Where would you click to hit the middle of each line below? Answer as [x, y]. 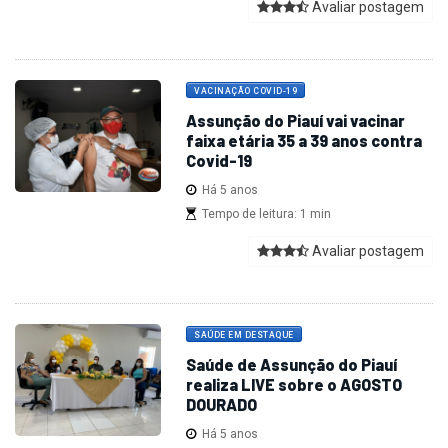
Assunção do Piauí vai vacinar [296, 121]
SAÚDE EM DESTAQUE [244, 335]
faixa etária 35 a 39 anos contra [304, 141]
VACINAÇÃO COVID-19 [246, 91]
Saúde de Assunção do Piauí [292, 365]
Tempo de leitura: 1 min [264, 214]
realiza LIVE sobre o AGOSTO [294, 385]
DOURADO [222, 405]
